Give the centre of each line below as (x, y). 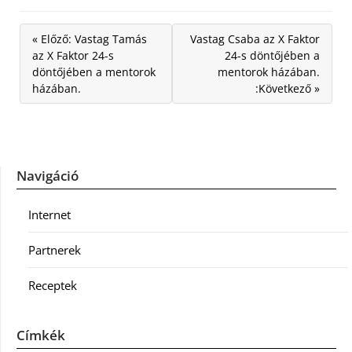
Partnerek (55, 250)
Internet (49, 214)
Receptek (53, 285)
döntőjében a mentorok (94, 72)
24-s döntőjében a (272, 55)
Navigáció (48, 176)
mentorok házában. (269, 72)
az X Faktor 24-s (73, 55)
